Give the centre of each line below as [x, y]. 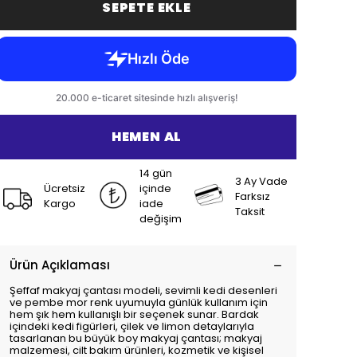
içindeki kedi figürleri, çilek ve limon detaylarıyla [132, 326]
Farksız [253, 196]
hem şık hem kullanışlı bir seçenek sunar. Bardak [134, 314]
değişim [161, 219]
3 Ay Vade [262, 181]
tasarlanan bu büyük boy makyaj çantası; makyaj [136, 338]
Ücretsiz [65, 188]
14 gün [156, 173]
